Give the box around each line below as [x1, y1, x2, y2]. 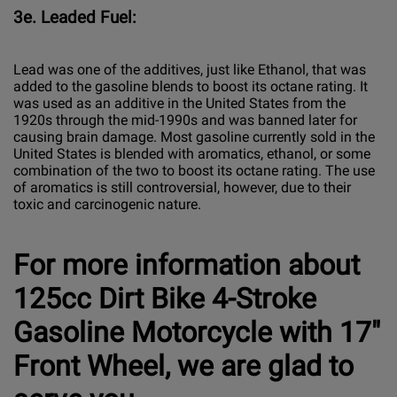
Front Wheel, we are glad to [13, 349, 354, 384]
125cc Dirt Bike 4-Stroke [13, 282, 316, 316]
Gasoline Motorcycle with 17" [13, 315, 380, 350]
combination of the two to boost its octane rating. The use [13, 161, 375, 179]
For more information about [13, 248, 360, 283]
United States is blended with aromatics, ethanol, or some [13, 144, 370, 162]
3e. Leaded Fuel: [13, 8, 136, 28]
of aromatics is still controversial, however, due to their [13, 178, 351, 196]
